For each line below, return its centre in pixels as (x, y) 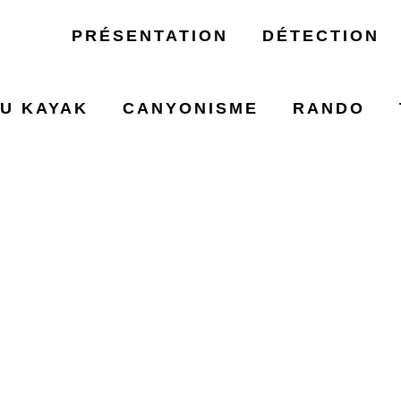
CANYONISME (190, 108)
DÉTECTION (320, 36)
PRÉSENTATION (149, 36)
